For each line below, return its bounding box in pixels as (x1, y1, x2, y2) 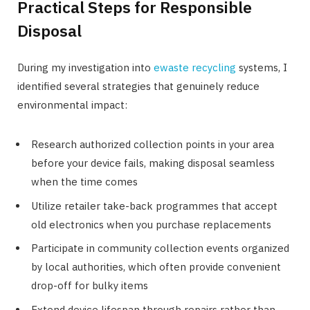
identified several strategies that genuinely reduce (17, 80, 259, 93)
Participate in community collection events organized (31, 241, 289, 255)
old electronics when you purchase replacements (31, 217, 271, 231)
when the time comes (31, 175, 138, 189)
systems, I (236, 61, 287, 75)
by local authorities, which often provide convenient (31, 260, 281, 274)
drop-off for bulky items (31, 279, 148, 293)
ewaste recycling (154, 61, 236, 75)
